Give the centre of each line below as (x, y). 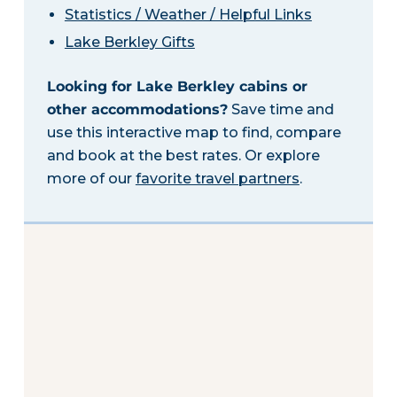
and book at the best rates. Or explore (183, 155)
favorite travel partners (217, 178)
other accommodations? (137, 109)
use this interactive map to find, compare (194, 132)
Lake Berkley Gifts (129, 42)
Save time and (280, 109)
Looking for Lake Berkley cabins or (177, 86)
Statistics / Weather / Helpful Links (188, 14)
